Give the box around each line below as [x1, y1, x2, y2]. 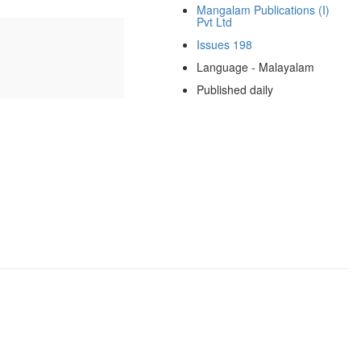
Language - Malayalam [196, 58, 314, 75]
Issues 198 [196, 35, 252, 52]
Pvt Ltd [196, 13, 232, 30]
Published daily [196, 81, 273, 98]
